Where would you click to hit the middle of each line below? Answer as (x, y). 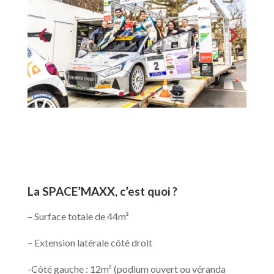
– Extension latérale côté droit (90, 242)
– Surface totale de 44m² (78, 216)
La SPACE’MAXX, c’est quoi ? (102, 191)
